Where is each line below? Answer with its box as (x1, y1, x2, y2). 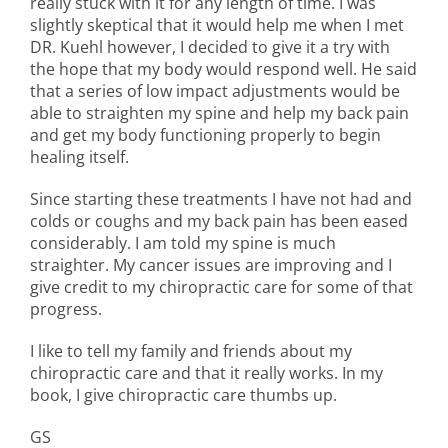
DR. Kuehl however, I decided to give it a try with (30, 35, 390, 58)
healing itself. (30, 145, 129, 168)
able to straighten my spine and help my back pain (30, 101, 409, 124)
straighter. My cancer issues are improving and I (30, 253, 392, 276)
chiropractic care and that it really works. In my (30, 361, 383, 384)
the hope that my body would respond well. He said (30, 57, 417, 80)
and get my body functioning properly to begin (30, 123, 381, 146)
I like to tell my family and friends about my (30, 339, 352, 362)
